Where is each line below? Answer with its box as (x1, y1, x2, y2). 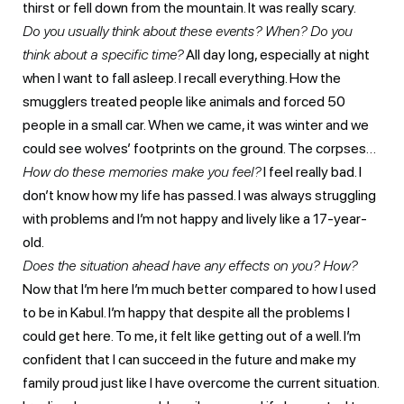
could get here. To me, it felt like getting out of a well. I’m (23, 326, 361, 344)
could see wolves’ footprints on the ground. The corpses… (23, 139, 376, 157)
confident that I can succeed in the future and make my (23, 350, 356, 368)
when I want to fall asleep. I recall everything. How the (23, 69, 341, 87)
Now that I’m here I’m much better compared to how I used (23, 280, 376, 298)
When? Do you (264, 22, 352, 40)
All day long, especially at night (183, 45, 370, 63)
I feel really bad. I (261, 162, 362, 180)
